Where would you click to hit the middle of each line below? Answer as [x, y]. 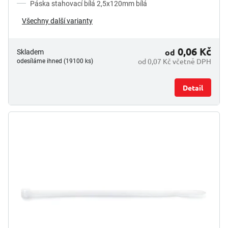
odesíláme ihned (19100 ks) [55, 61]
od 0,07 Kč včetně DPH [175, 61]
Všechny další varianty [57, 21]
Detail [193, 87]
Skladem [30, 52]
